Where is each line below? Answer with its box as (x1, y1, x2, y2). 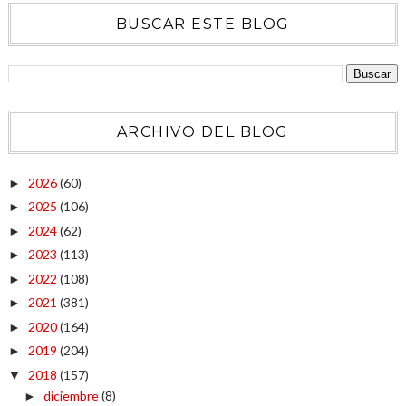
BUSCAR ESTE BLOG (115, 15, 290, 33)
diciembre (43, 387, 101, 403)
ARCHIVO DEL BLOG (116, 123, 289, 140)
